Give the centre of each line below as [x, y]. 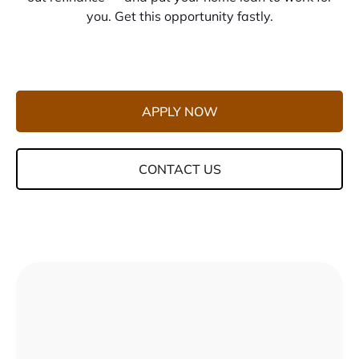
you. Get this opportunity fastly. [179, 16]
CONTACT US [179, 169]
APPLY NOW [179, 111]
